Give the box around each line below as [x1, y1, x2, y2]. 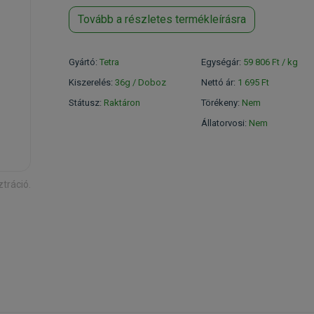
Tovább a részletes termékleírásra [78, 13, 246, 26]
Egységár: [201, 57, 243, 67]
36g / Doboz [115, 77, 166, 88]
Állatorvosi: [201, 118, 247, 128]
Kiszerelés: [69, 77, 115, 88]
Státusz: [69, 97, 104, 108]
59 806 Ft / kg [243, 57, 298, 67]
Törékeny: [201, 97, 242, 108]
